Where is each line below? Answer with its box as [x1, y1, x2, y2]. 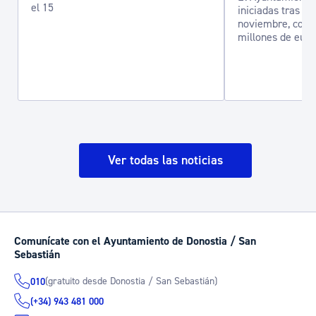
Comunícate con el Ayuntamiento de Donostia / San [14, 234, 256, 248]
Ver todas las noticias [107, 152, 223, 169]
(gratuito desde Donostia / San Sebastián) [45, 274, 217, 288]
